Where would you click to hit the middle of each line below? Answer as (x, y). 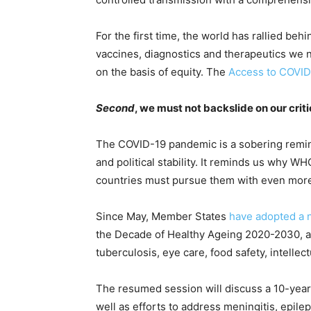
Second (115, 108)
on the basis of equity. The (162, 72)
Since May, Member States (162, 217)
